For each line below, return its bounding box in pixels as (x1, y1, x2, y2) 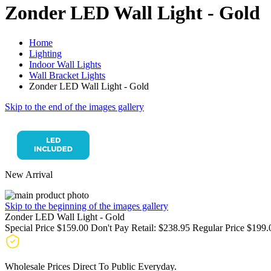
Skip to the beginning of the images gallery (5, 200, 168, 211)
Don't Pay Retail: (91, 222, 156, 233)
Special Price (5, 222, 57, 233)
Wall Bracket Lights (29, 70, 105, 80)
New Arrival (5, 169, 53, 180)
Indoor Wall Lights (29, 59, 101, 70)
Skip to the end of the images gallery (5, 101, 144, 112)
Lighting (29, 48, 62, 59)
